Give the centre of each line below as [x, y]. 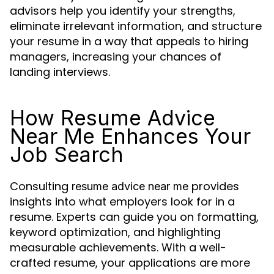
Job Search [67, 154]
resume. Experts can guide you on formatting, [134, 217]
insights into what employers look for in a [122, 202]
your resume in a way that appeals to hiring [129, 41]
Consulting [41, 186]
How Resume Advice [113, 118]
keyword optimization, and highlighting [115, 232]
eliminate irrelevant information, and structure [136, 26]
